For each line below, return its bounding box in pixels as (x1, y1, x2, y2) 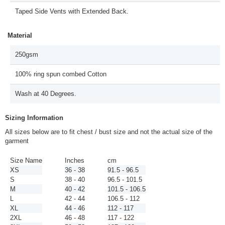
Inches (65, 157, 84, 164)
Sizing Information (5, 114, 63, 122)
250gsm (15, 51, 38, 58)
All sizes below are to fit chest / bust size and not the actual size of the (5, 128, 212, 136)
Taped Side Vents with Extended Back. (15, 8, 129, 15)
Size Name (10, 157, 42, 164)
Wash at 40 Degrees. (15, 90, 76, 97)
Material (8, 32, 32, 39)
